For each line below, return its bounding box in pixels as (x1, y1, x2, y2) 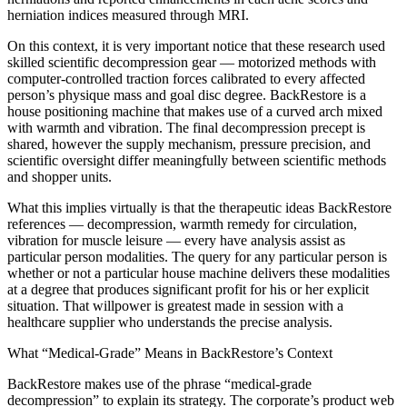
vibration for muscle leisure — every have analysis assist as (7, 233, 345, 249)
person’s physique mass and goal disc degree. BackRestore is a (7, 87, 366, 104)
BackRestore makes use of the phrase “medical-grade (7, 376, 312, 392)
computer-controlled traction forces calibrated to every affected (7, 71, 365, 87)
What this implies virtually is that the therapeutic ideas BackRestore (7, 200, 392, 216)
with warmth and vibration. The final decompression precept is (7, 120, 365, 136)
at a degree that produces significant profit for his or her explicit (7, 282, 369, 298)
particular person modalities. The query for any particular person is (7, 249, 387, 265)
